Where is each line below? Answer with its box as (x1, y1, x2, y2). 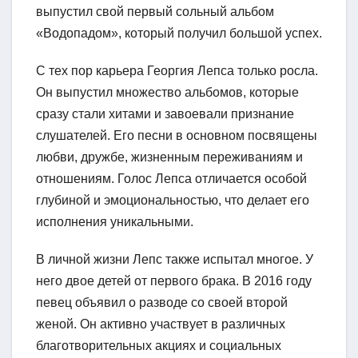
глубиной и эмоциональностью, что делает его (36, 193, 309, 207)
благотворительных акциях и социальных (36, 338, 281, 352)
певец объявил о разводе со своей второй (36, 295, 288, 309)
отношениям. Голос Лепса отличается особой (36, 171, 307, 185)
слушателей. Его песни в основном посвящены (36, 128, 317, 142)
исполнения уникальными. (36, 214, 193, 229)
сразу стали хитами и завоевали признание (36, 106, 294, 121)
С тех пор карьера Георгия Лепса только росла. (36, 63, 318, 78)
